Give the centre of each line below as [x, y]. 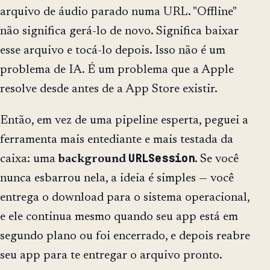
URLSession [162, 159]
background [93, 159]
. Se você [217, 159]
